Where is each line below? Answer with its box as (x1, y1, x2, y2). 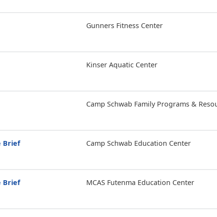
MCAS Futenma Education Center (86, 178, 194, 187)
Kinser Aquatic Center (86, 60, 157, 69)
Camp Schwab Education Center (86, 139, 191, 148)
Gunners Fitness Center (86, 21, 163, 30)
